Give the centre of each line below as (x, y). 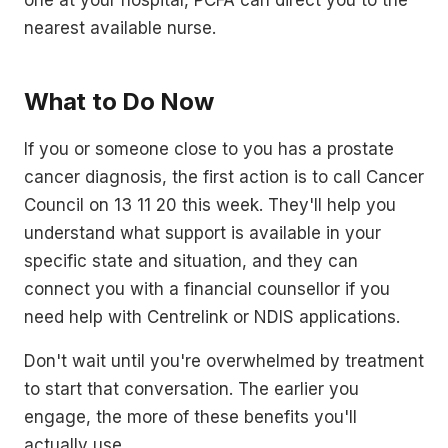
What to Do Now (119, 101)
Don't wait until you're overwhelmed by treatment (224, 360)
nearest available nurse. (120, 27)
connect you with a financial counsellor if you (207, 288)
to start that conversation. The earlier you (191, 388)
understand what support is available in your (202, 232)
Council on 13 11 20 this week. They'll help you (210, 204)
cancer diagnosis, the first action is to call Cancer (224, 176)
